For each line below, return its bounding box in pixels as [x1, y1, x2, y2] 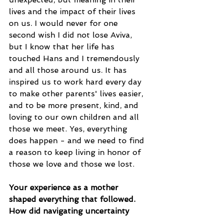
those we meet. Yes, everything [9, 124, 130, 134]
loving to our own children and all [9, 112, 141, 122]
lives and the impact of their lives [9, 7, 138, 17]
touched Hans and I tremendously [9, 54, 142, 64]
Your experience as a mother [9, 183, 121, 193]
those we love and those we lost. [9, 159, 134, 169]
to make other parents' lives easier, [9, 89, 146, 99]
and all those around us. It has [9, 66, 129, 75]
